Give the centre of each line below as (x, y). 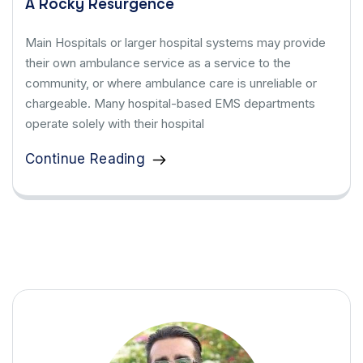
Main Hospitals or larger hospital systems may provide (175, 43)
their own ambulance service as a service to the (158, 63)
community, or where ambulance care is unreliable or (171, 83)
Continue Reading (85, 159)
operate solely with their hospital (115, 124)
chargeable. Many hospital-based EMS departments (170, 104)
